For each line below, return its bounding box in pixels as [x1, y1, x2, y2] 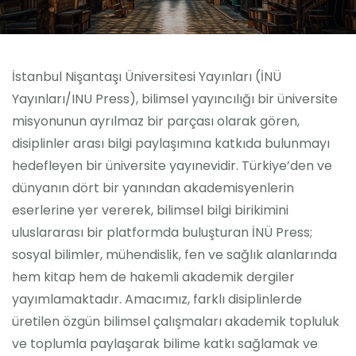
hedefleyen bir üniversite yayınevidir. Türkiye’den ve [12, 157, 332, 175]
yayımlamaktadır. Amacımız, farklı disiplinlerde [12, 290, 302, 308]
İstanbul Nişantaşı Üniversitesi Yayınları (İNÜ [12, 68, 281, 86]
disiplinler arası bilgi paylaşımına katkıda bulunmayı [12, 134, 330, 153]
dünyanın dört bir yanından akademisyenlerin [12, 179, 294, 197]
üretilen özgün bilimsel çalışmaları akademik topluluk [12, 312, 339, 331]
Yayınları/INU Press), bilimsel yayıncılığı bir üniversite [12, 90, 338, 108]
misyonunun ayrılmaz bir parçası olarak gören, [12, 112, 300, 130]
